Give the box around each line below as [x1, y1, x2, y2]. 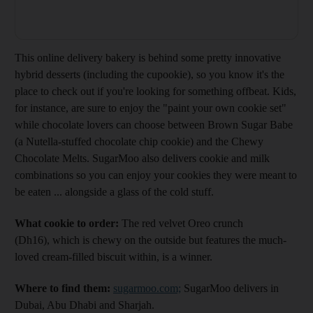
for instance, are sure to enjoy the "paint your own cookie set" [15, 101, 286, 114]
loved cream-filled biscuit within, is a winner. [15, 250, 212, 263]
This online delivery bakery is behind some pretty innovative [15, 51, 281, 64]
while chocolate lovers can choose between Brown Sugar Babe [15, 118, 293, 131]
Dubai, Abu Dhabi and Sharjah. [15, 298, 154, 311]
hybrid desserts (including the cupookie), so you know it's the [15, 68, 284, 80]
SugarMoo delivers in [181, 282, 279, 294]
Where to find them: [15, 282, 110, 294]
